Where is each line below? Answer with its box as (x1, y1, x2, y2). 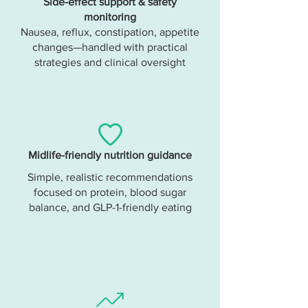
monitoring (84, 11, 136, 23)
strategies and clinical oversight (34, 56, 186, 68)
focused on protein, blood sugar (34, 186, 186, 198)
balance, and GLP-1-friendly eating (28, 201, 192, 213)
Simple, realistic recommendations (27, 171, 192, 183)
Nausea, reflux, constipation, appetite (21, 26, 199, 38)
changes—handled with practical (32, 41, 188, 53)
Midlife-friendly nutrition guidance (28, 149, 192, 161)
